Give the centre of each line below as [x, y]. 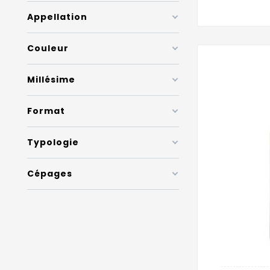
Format [46, 111]
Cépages [50, 173]
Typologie [53, 142]
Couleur [48, 48]
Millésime [51, 79]
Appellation [57, 17]
